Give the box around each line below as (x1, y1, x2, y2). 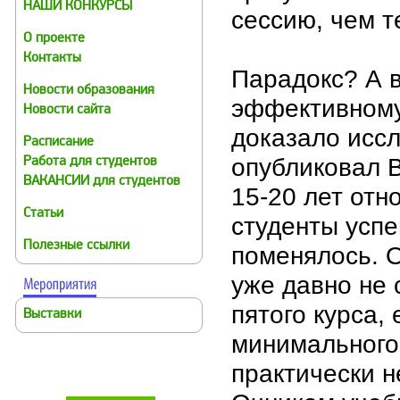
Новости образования (23, 84, 154, 97)
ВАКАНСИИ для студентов (23, 175, 180, 188)
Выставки (23, 308, 81, 321)
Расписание (23, 136, 94, 149)
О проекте (23, 32, 85, 46)
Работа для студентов (23, 155, 157, 169)
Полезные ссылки (23, 239, 129, 253)
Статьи (23, 207, 63, 221)
